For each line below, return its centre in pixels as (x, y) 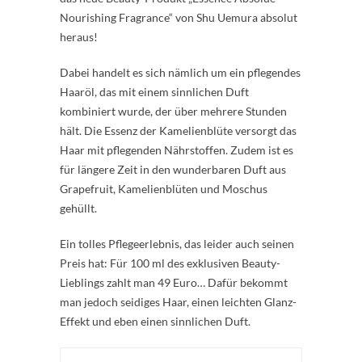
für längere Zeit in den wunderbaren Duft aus (173, 169)
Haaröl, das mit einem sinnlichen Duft (154, 92)
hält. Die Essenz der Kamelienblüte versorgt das (178, 130)
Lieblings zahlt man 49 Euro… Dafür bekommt (174, 282)
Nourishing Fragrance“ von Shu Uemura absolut (179, 17)
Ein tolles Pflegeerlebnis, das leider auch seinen (177, 244)
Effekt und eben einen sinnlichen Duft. (155, 321)
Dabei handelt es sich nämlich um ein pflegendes (180, 72)
